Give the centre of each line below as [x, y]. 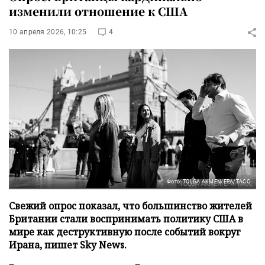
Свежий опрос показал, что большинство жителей [130, 206]
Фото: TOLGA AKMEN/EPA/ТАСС [209, 181]
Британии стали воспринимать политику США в [126, 219]
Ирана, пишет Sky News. [68, 245]
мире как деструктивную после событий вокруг [125, 232]
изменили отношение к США [98, 11]
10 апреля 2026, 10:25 [48, 32]
